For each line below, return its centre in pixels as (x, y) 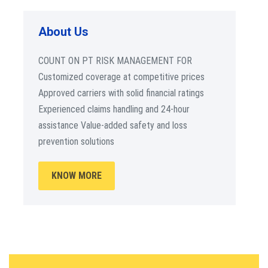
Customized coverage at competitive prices (121, 77)
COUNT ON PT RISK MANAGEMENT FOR (115, 61)
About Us (63, 32)
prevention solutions (76, 141)
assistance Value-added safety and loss (113, 125)
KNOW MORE (77, 176)
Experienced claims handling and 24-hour (114, 109)
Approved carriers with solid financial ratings (121, 93)
